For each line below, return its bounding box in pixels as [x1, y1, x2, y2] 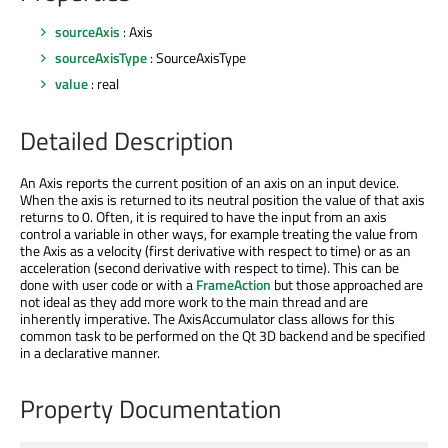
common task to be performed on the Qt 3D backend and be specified [20, 324, 425, 346]
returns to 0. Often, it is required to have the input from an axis [20, 205, 387, 227]
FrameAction [196, 273, 271, 295]
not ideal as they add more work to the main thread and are [20, 290, 368, 312]
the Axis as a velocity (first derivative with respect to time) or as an [20, 239, 411, 261]
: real [88, 72, 119, 94]
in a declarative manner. [20, 341, 160, 363]
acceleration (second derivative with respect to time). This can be [20, 256, 399, 278]
